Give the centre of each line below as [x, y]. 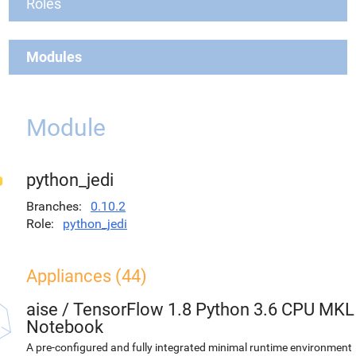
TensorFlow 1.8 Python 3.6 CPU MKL [214, 310]
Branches [52, 206]
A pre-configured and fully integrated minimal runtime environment [189, 347]
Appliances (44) [87, 276]
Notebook [65, 327]
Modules [54, 57]
